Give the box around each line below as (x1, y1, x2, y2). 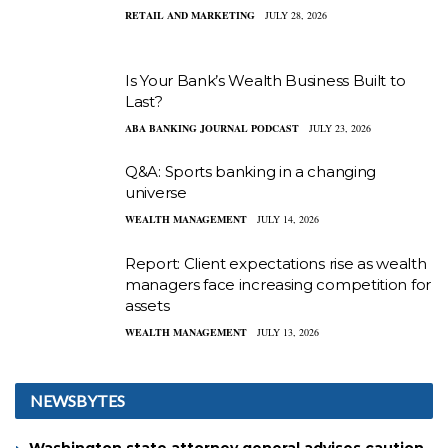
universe (125, 183, 187, 203)
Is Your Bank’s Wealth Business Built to (125, 70, 406, 90)
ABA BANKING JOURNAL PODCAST (125, 120, 299, 135)
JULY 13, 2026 (257, 324, 319, 339)
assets (125, 295, 170, 315)
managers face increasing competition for (125, 274, 432, 294)
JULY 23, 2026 (309, 120, 371, 135)
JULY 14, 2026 (257, 212, 319, 227)
